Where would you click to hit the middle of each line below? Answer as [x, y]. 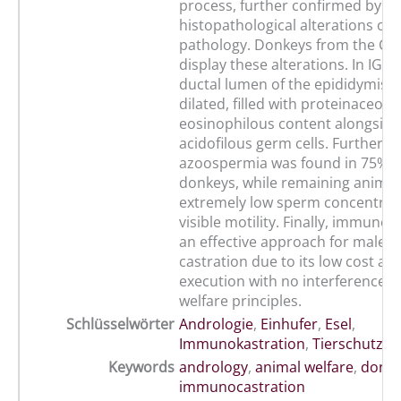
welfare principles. [240, 301]
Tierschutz [348, 344]
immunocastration [242, 387]
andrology [213, 367]
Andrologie [216, 324]
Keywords [141, 367]
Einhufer [289, 324]
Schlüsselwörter [120, 324]
